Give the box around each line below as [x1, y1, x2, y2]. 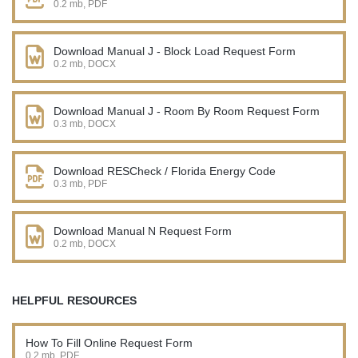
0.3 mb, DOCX [54, 117, 116, 129]
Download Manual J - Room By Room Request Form [54, 104, 320, 117]
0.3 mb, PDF [54, 177, 107, 189]
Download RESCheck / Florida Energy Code [54, 164, 279, 177]
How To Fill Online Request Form [26, 336, 193, 349]
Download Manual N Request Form [54, 224, 232, 237]
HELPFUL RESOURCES [12, 293, 137, 307]
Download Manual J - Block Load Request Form [54, 44, 296, 58]
